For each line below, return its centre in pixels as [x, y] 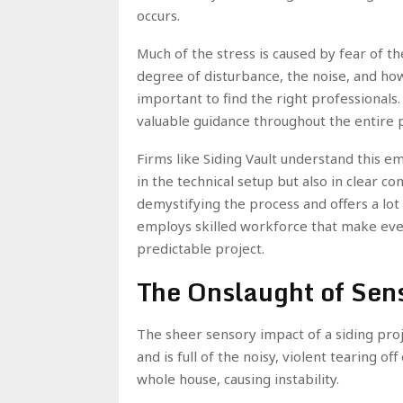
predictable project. [201, 249]
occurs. [158, 16]
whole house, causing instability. [238, 379]
